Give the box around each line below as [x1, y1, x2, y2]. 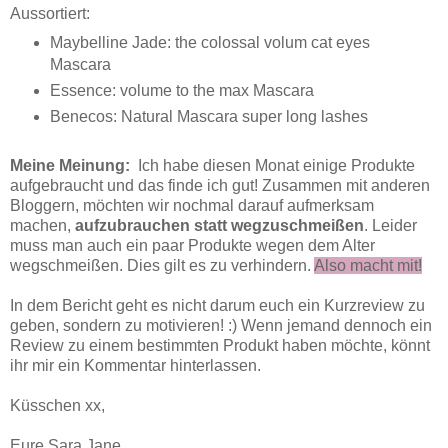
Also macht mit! [314, 257, 422, 275]
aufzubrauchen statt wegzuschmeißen [75, 217, 364, 235]
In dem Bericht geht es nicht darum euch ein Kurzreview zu [10, 297, 425, 315]
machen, [10, 217, 75, 235]
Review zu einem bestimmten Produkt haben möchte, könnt [10, 337, 430, 355]
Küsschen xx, [10, 397, 105, 415]
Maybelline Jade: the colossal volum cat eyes [49, 34, 370, 52]
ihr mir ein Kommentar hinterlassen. [10, 357, 261, 375]
